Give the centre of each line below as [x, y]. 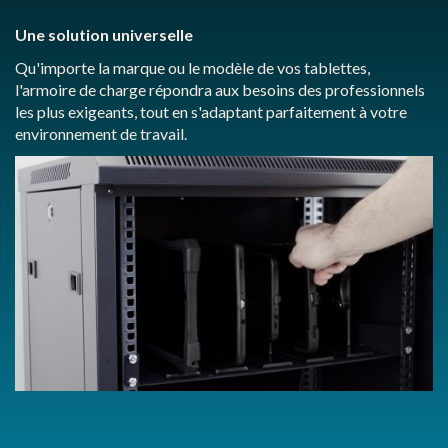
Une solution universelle [104, 35]
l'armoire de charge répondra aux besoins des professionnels [220, 90]
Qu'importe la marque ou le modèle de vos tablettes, [192, 68]
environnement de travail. [101, 134]
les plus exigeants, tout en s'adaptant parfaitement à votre [211, 112]
